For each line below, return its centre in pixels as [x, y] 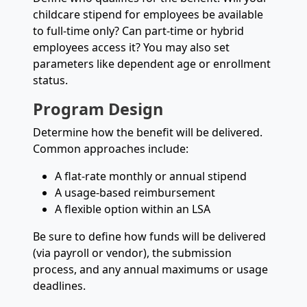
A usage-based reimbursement [135, 192]
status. [50, 80]
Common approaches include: [111, 148]
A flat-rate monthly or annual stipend [151, 176]
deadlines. [59, 285]
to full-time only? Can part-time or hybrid [138, 30]
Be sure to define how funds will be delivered [149, 236]
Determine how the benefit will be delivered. [148, 132]
